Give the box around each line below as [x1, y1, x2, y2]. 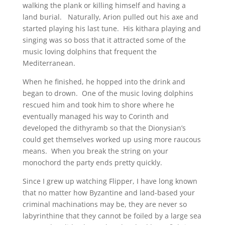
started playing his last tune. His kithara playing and [22, 24, 201, 33]
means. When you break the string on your [22, 146, 168, 156]
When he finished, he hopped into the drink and [22, 77, 185, 86]
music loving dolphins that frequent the [22, 47, 157, 56]
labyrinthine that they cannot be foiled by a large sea [22, 211, 201, 220]
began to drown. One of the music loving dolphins [22, 88, 193, 98]
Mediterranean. [22, 58, 77, 68]
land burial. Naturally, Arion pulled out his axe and [22, 12, 198, 22]
